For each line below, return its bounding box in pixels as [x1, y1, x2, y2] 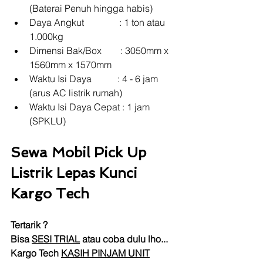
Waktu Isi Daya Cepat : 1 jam [29, 100, 152, 113]
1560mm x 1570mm [29, 58, 112, 70]
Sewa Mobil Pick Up [11, 143, 150, 161]
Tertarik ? [11, 218, 48, 231]
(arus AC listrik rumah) [29, 86, 122, 99]
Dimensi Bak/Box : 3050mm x [29, 44, 171, 56]
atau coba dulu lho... [80, 232, 168, 245]
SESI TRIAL [32, 232, 80, 245]
